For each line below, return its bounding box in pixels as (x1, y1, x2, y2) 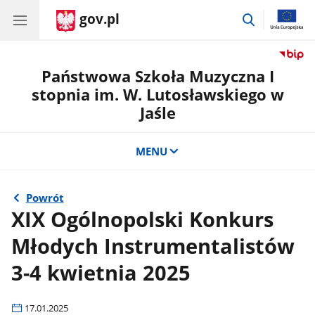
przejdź (256, 10, 292, 25)
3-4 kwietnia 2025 (11, 258, 191, 287)
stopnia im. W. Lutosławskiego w (31, 84, 284, 105)
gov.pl (79, 10, 120, 28)
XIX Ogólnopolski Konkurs (11, 205, 274, 233)
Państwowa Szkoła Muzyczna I (41, 65, 274, 87)
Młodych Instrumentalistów (11, 231, 295, 260)
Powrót (25, 191, 64, 205)
